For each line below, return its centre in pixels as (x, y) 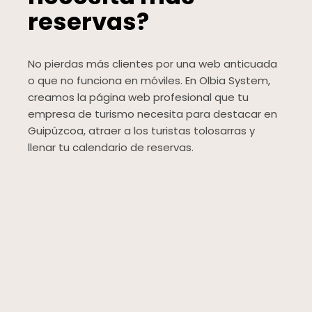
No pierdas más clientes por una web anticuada (153, 64)
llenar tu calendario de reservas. (111, 148)
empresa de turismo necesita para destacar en (153, 114)
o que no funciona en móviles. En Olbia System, (149, 81)
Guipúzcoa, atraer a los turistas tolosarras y (141, 131)
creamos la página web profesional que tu (138, 97)
